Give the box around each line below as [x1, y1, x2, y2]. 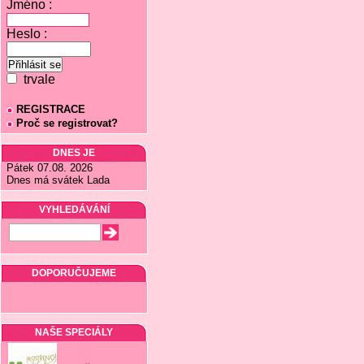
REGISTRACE [16, 103, 85, 115]
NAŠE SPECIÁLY [35, 327, 113, 338]
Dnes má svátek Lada [6, 174, 110, 186]
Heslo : [6, 27, 47, 41]
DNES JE [53, 147, 95, 158]
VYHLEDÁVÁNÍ [38, 204, 110, 215]
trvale [17, 72, 55, 86]
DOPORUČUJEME [32, 267, 116, 279]
